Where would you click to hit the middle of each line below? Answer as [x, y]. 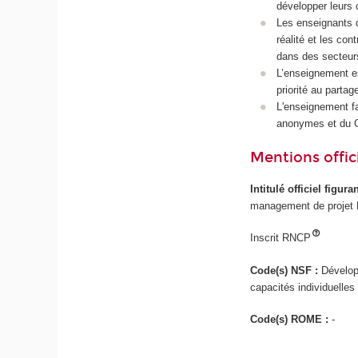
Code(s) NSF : [286, 270]
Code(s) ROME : [291, 320]
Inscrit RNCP [281, 238]
